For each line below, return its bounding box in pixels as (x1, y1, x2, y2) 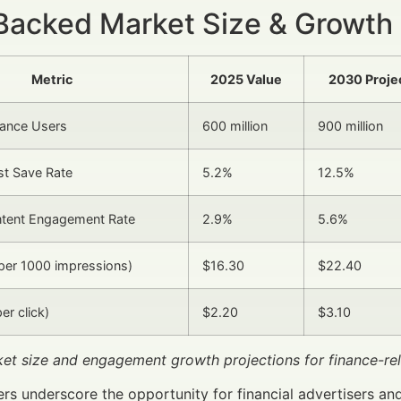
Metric (30, 71, 73, 87)
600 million (202, 117, 268, 133)
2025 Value (210, 71, 282, 87)
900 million (318, 117, 383, 133)
